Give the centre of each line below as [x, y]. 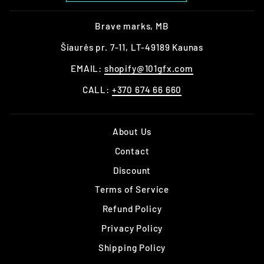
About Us [132, 132]
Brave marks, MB [132, 26]
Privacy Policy [132, 228]
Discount [132, 170]
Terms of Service [132, 189]
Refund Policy [132, 209]
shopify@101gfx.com [148, 69]
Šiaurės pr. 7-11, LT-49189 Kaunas [132, 47]
